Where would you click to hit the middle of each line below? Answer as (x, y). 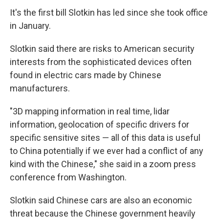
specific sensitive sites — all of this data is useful (105, 138)
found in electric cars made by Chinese (86, 75)
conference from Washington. (68, 177)
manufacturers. (40, 88)
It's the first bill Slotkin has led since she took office (109, 13)
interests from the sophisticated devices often (101, 62)
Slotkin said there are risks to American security (102, 49)
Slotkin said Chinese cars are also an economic (101, 200)
